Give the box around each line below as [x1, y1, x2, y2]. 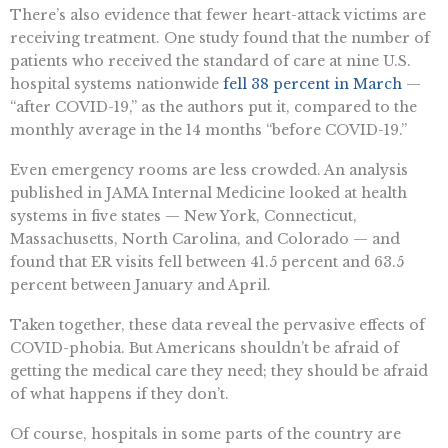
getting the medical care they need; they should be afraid [10, 361, 428, 380]
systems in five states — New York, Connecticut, [10, 207, 357, 226]
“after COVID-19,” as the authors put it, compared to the [10, 98, 417, 117]
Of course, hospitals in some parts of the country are [10, 424, 401, 443]
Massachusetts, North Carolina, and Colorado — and [10, 230, 400, 249]
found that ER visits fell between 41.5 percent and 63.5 [10, 253, 404, 272]
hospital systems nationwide [10, 75, 223, 94]
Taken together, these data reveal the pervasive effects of [10, 315, 425, 334]
